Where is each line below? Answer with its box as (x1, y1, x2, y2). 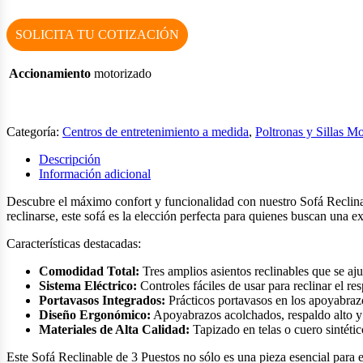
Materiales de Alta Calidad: (39, 322, 190, 336)
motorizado (94, 66, 152, 80)
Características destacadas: (6, 236, 141, 250)
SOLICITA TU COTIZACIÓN (15, 27, 179, 41)
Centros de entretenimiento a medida (62, 124, 249, 139)
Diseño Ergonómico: (39, 307, 151, 322)
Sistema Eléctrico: (39, 278, 137, 293)
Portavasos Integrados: (39, 293, 165, 307)
